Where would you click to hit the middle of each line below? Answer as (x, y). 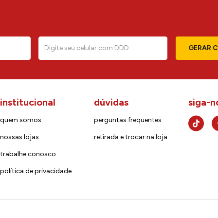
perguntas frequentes (128, 120)
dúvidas (111, 102)
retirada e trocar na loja (131, 137)
